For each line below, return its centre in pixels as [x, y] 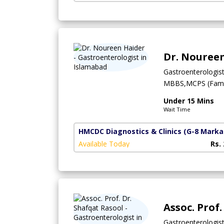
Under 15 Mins [189, 101]
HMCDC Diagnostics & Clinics [130, 131]
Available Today [104, 144]
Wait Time [177, 109]
